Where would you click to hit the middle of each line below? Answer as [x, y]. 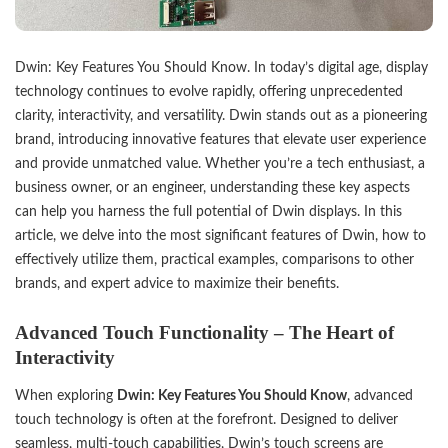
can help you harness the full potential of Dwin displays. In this [208, 211]
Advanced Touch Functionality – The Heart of [204, 332]
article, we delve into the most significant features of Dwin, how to [220, 235]
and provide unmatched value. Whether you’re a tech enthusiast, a [220, 163]
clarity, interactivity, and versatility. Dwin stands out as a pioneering [221, 115]
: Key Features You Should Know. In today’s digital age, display [238, 67]
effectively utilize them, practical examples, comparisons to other [214, 259]
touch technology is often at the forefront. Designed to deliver [206, 420]
